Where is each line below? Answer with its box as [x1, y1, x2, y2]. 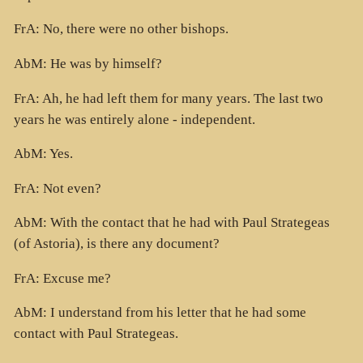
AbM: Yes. [13, 146, 73, 162]
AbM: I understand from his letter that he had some [13, 305, 306, 321]
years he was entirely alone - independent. [13, 111, 255, 127]
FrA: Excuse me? [13, 270, 111, 286]
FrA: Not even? [13, 180, 101, 196]
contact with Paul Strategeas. [13, 326, 178, 342]
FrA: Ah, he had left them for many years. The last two [13, 90, 323, 106]
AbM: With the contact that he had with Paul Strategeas [13, 215, 330, 231]
